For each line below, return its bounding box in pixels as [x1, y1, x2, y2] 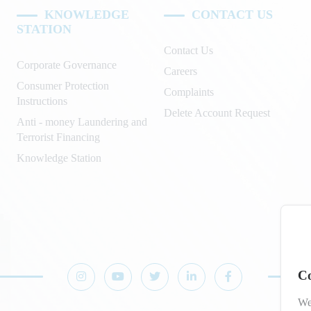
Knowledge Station [16, 151, 101, 164]
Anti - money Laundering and [16, 115, 147, 128]
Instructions [16, 94, 67, 107]
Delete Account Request [163, 106, 270, 119]
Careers [163, 65, 197, 77]
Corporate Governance [16, 58, 117, 71]
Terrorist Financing [16, 131, 100, 143]
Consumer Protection [16, 79, 109, 92]
